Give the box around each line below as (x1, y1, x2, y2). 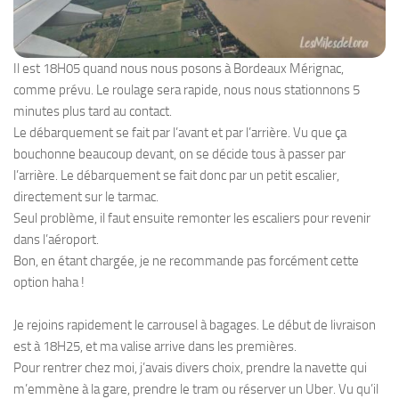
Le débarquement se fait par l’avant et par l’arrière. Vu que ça (13, 125, 346, 142)
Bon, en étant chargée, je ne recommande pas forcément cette (13, 253, 359, 270)
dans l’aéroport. (13, 232, 99, 248)
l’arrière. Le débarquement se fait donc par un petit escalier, (13, 167, 339, 184)
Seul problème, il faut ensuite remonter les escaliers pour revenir (13, 210, 370, 227)
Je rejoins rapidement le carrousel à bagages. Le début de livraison (13, 317, 376, 334)
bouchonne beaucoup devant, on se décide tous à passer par (13, 146, 346, 163)
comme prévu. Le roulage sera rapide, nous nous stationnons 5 (13, 82, 360, 99)
